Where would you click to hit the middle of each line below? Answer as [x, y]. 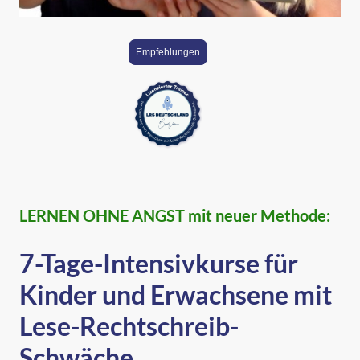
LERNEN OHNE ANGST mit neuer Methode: [175, 216]
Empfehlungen [168, 52]
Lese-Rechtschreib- [129, 326]
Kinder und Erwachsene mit [176, 295]
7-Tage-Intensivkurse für [159, 264]
